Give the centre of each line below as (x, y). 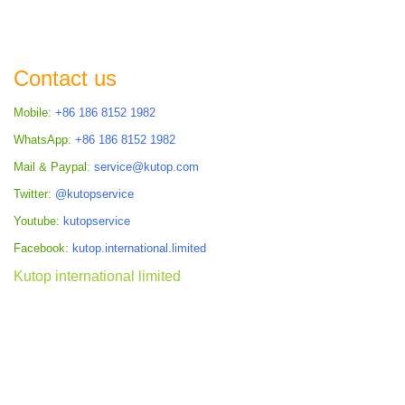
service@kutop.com (146, 166)
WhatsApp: (42, 139)
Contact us (65, 78)
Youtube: (37, 221)
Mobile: (33, 112)
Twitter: (33, 193)
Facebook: (41, 248)
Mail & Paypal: (52, 166)
